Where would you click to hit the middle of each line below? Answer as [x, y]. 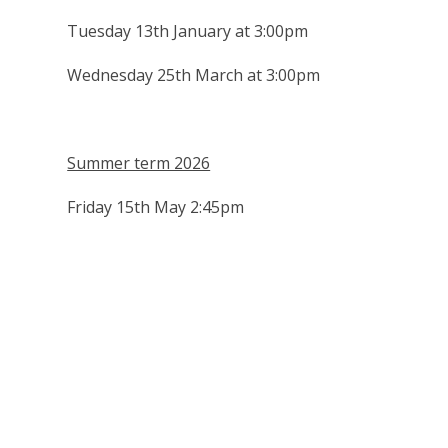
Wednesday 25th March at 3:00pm [194, 75]
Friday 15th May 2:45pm [156, 207]
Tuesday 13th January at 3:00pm [188, 31]
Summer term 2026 [139, 163]
